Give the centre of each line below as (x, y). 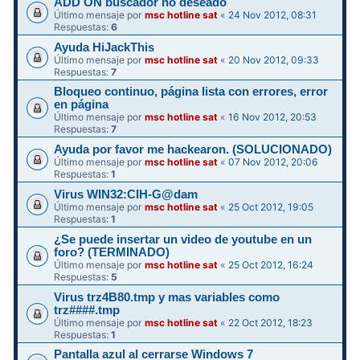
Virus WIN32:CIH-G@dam (126, 194)
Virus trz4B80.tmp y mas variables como (167, 297)
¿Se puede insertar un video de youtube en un (183, 239)
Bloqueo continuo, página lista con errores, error (191, 92)
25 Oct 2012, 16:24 (271, 264)
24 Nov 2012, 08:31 (273, 14)
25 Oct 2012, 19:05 (271, 207)
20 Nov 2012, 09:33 (274, 59)
